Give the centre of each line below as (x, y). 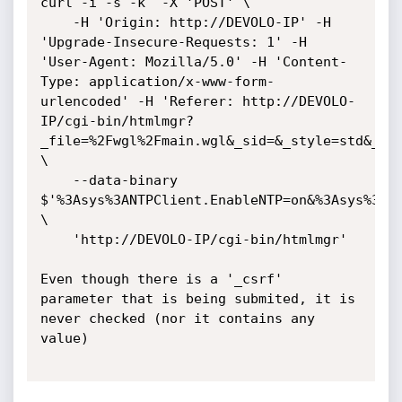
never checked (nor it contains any (177, 319)
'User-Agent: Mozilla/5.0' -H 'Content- (193, 62)
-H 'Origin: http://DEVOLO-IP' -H (56, 22)
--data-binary (56, 180)
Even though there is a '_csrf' (161, 279)
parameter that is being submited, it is (197, 299)
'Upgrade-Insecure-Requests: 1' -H (173, 42)
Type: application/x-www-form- (157, 82)
